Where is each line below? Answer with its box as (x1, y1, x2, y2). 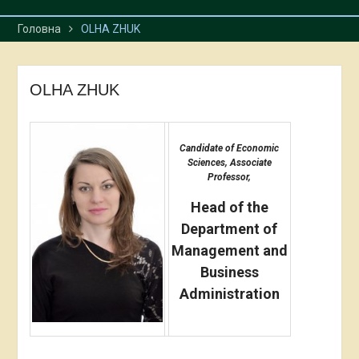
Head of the (190, 199, 268, 216)
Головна (17, 22, 61, 35)
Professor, (208, 171, 252, 183)
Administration (179, 285, 280, 302)
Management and (171, 242, 288, 259)
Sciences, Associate (187, 157, 272, 168)
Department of (181, 220, 278, 237)
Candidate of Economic (179, 143, 280, 154)
